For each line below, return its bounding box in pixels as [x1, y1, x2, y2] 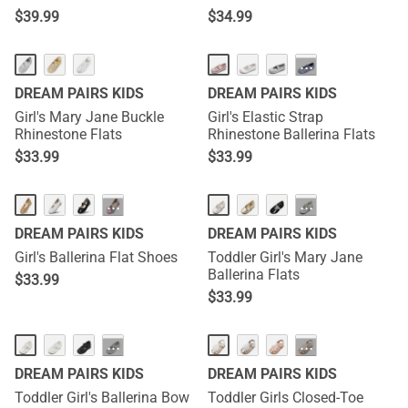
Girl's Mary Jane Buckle [15, 108, 164, 126]
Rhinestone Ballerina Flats [208, 126, 375, 143]
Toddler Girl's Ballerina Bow [15, 389, 189, 406]
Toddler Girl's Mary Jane [208, 249, 362, 266]
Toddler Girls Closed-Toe [208, 389, 363, 406]
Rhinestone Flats [15, 126, 122, 143]
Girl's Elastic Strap [208, 108, 323, 126]
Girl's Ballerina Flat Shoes [15, 249, 178, 266]
